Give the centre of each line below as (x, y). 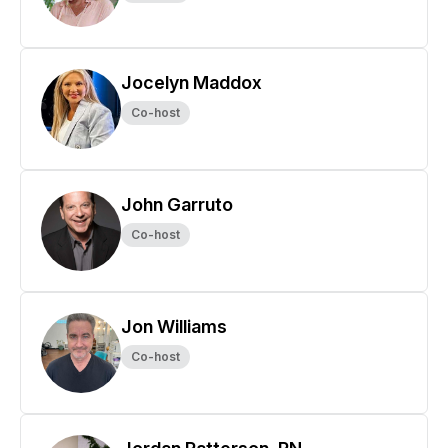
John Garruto (177, 204)
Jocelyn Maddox (191, 82)
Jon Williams (174, 326)
